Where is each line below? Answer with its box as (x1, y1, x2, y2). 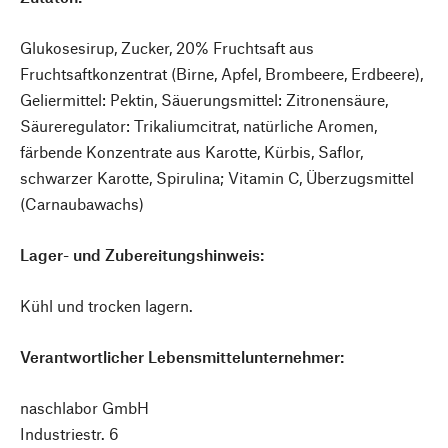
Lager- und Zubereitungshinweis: (20, 245, 264, 264)
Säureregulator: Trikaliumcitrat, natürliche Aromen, (20, 116, 377, 135)
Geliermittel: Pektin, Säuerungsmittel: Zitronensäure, (20, 90, 388, 109)
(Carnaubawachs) (20, 194, 144, 213)
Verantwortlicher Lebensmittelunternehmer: (20, 347, 344, 366)
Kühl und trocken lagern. (20, 296, 193, 315)
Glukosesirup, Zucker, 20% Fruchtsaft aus (20, 38, 314, 57)
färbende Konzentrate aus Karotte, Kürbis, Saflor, (20, 142, 363, 161)
